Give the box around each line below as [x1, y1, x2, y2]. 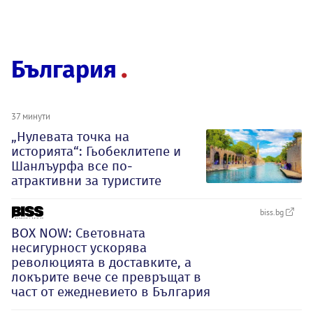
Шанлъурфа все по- [11, 157, 133, 174]
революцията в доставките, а [11, 254, 191, 270]
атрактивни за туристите [11, 172, 161, 189]
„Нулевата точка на [11, 128, 129, 145]
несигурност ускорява [11, 239, 147, 256]
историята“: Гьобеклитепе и [11, 143, 181, 159]
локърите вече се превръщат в [11, 268, 201, 285]
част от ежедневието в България [11, 283, 210, 300]
